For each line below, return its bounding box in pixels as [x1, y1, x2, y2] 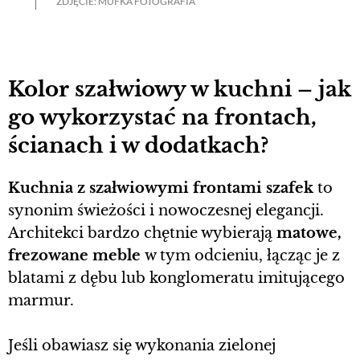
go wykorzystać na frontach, [8, 104, 317, 130]
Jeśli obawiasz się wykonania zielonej [8, 337, 276, 355]
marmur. [8, 292, 74, 310]
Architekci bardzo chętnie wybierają [8, 224, 272, 243]
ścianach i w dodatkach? [8, 132, 268, 158]
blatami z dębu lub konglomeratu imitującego [8, 269, 345, 288]
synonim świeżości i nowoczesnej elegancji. [8, 202, 324, 220]
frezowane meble [8, 247, 145, 265]
